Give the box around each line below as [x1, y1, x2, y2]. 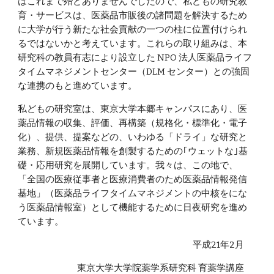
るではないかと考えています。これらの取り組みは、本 [18, 38, 248, 49]
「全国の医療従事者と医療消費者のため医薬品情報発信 [18, 174, 248, 185]
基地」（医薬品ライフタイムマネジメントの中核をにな [18, 188, 248, 199]
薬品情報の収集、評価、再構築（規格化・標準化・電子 [18, 117, 248, 128]
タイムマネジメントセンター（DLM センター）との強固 [18, 66, 250, 77]
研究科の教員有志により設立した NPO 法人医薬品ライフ [18, 52, 253, 63]
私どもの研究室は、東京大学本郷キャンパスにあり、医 [18, 103, 248, 114]
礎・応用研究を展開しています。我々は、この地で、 [18, 160, 239, 171]
